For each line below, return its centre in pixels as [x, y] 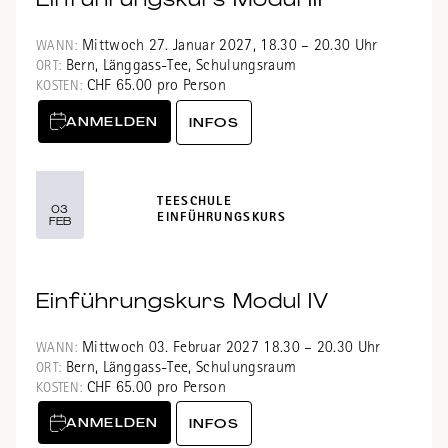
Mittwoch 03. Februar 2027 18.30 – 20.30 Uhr [229, 348]
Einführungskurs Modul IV [182, 300]
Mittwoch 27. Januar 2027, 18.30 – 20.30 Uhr [227, 47]
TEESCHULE [195, 202]
